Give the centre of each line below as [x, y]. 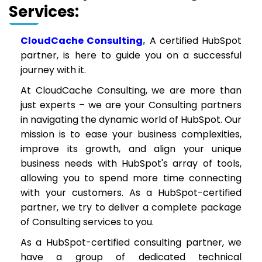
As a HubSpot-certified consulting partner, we [131, 242]
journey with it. [53, 70]
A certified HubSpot [194, 41]
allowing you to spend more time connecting [131, 178]
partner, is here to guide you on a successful [131, 55]
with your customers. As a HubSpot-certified [131, 193]
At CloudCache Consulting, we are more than [131, 90]
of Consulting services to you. [87, 222]
